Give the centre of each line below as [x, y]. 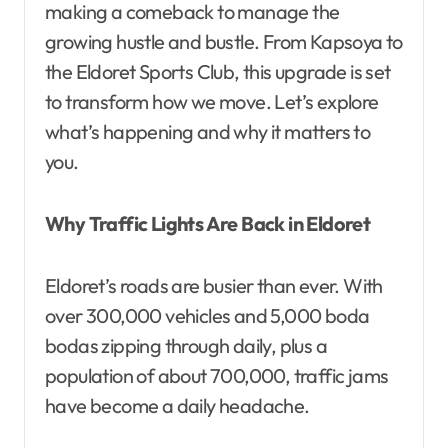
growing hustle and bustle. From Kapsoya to [224, 41]
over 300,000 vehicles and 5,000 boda [207, 315]
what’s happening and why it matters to [208, 131]
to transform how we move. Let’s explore [212, 101]
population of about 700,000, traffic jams [217, 375]
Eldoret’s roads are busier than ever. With [214, 285]
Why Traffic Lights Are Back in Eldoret [208, 223]
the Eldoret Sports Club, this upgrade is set [218, 71]
